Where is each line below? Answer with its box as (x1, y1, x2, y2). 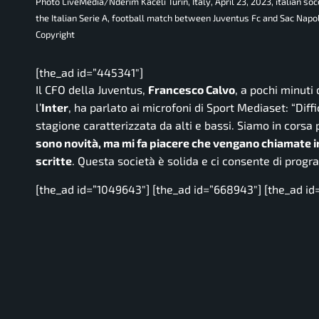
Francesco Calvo (148, 83, 235, 97)
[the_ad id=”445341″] (36, 66, 143, 80)
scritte (36, 154, 72, 168)
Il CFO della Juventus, (36, 83, 148, 97)
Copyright (36, 28, 75, 41)
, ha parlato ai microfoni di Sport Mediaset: (68, 100, 291, 115)
